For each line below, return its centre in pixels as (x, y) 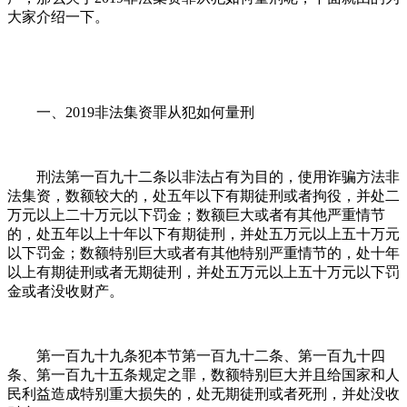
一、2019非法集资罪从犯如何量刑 (131, 112)
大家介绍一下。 (58, 16)
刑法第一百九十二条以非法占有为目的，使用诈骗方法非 (203, 176)
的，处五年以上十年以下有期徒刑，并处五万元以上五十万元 (203, 233)
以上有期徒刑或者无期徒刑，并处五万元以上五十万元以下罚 (203, 272)
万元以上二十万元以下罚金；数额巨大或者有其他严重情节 (196, 214)
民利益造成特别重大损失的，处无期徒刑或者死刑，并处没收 (203, 393)
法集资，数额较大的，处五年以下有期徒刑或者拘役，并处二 (203, 195)
